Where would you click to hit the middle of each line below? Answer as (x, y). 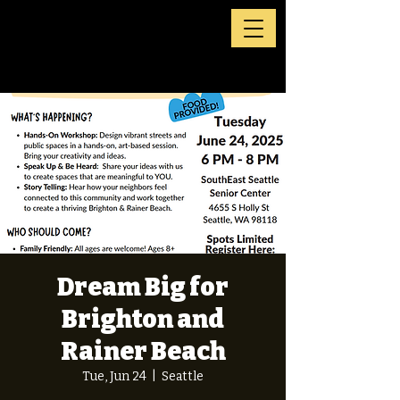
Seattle (183, 376)
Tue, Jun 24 (114, 376)
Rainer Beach (143, 351)
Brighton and (143, 319)
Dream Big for (143, 287)
